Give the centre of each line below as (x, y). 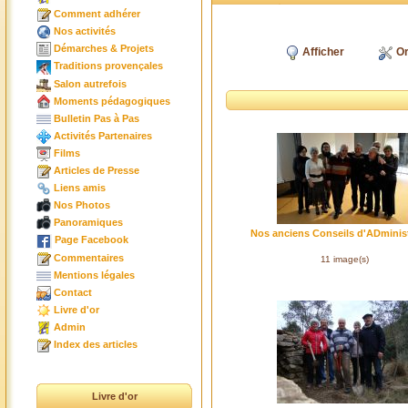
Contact (73, 292)
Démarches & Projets (104, 49)
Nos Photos (82, 205)
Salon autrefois (90, 83)
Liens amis (80, 188)
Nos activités (85, 31)
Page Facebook (92, 240)
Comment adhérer (97, 14)
